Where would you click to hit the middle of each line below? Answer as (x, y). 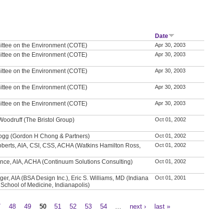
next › (138, 206)
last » (162, 206)
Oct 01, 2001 (171, 177)
